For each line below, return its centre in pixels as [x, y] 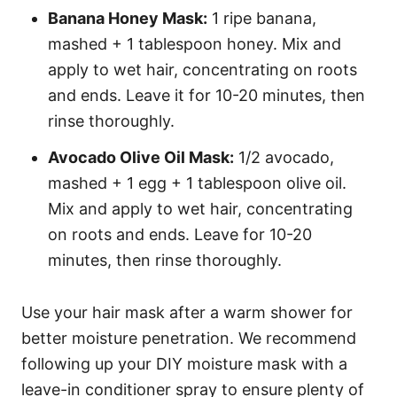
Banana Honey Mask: [128, 19]
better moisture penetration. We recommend [189, 339]
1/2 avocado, [284, 158]
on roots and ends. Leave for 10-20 [180, 235]
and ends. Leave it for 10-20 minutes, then [206, 96]
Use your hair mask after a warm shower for [187, 313]
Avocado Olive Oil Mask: [141, 158]
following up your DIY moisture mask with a [184, 364]
